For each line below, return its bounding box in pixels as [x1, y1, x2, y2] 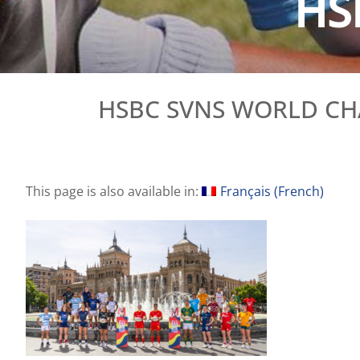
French [277, 182, 320, 200]
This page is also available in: [26, 182, 202, 200]
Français [219, 182, 271, 200]
